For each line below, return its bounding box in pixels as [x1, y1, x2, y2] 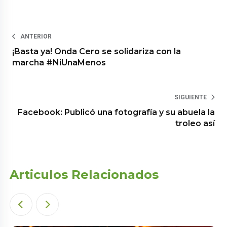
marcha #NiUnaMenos [12, 57, 106, 67]
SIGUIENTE [174, 93, 207, 101]
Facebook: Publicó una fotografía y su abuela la [17, 107, 215, 117]
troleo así [175, 118, 215, 128]
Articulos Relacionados [10, 167, 159, 182]
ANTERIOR [20, 32, 52, 40]
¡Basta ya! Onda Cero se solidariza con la [12, 46, 181, 56]
